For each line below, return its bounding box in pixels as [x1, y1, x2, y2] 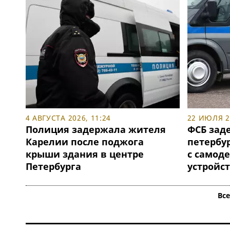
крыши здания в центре [25, 148, 144, 161]
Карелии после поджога [25, 136, 144, 148]
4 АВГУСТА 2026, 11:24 [25, 113, 111, 123]
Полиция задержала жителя [25, 123, 166, 136]
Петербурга [25, 160, 81, 173]
